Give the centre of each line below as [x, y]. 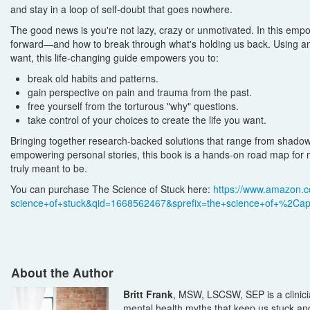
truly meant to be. [49, 168]
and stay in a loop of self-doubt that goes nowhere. [121, 9]
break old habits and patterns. [93, 78]
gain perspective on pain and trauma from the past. [140, 92]
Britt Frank [148, 294]
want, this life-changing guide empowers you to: [115, 57]
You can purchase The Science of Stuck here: [112, 189]
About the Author [62, 272]
